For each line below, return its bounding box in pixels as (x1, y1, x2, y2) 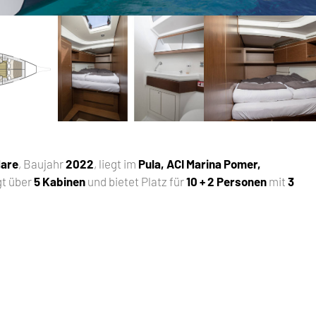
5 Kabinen (34, 174, 86, 188)
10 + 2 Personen (186, 174, 267, 188)
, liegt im (94, 156, 139, 171)
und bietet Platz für (85, 174, 187, 188)
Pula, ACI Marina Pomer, (138, 156, 262, 171)
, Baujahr (18, 156, 66, 171)
